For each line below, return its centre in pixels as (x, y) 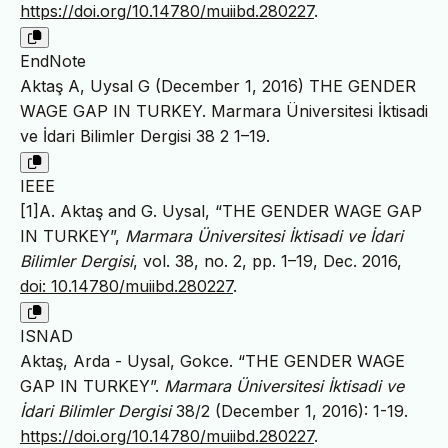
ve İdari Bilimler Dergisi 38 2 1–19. (145, 135)
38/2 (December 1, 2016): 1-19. (289, 410)
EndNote (53, 60)
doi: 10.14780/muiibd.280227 (126, 285)
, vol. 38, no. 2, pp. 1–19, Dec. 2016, (267, 260)
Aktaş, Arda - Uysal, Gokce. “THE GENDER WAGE (212, 360)
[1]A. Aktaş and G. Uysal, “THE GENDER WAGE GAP (221, 210)
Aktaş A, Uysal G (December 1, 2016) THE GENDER (218, 85)
